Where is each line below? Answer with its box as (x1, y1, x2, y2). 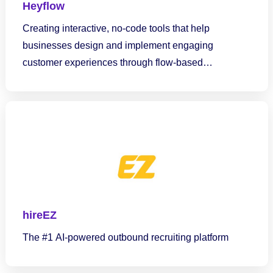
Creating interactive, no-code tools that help (22, 23, 210, 34)
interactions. (22, 74, 75, 85)
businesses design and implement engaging (22, 40, 213, 51)
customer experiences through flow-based (22, 57, 203, 68)
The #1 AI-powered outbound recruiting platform (22, 232, 229, 243)
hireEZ (22, 209, 57, 221)
